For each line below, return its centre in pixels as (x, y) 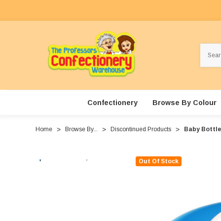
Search (210, 48)
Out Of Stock (159, 162)
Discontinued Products (141, 129)
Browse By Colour (184, 103)
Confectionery (112, 103)
